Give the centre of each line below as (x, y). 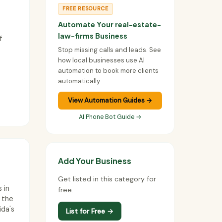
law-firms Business (93, 35)
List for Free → (90, 211)
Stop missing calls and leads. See (110, 50)
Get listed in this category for (107, 179)
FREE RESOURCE (85, 9)
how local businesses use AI (101, 60)
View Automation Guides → (110, 101)
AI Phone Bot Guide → (110, 117)
